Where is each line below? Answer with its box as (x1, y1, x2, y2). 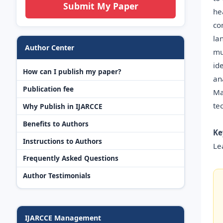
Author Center (25, 42, 74, 52)
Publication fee (23, 84, 74, 94)
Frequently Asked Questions (23, 153, 118, 163)
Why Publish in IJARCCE (23, 102, 103, 111)
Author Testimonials (23, 171, 91, 181)
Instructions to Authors (23, 136, 102, 146)
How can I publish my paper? (23, 67, 121, 77)
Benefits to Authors (23, 118, 89, 128)
